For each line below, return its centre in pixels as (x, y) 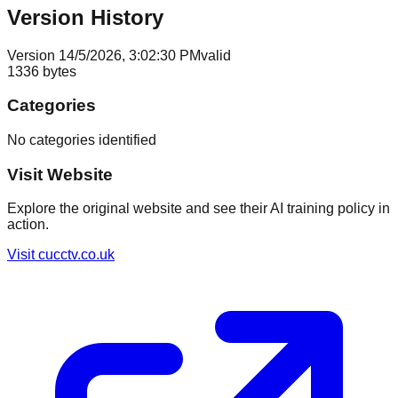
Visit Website (60, 174)
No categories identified (82, 139)
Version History (85, 17)
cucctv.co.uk (76, 255)
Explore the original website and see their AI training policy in (199, 209)
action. (28, 225)
